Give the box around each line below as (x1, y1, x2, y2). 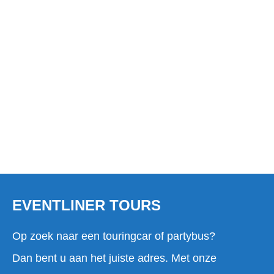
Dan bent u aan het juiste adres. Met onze (12, 252, 217, 265)
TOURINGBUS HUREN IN (21, 5, 253, 28)
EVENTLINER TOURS (12, 197, 161, 214)
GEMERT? (89, 24, 185, 47)
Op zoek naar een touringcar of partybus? (12, 230, 215, 243)
